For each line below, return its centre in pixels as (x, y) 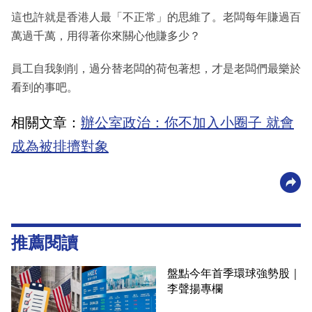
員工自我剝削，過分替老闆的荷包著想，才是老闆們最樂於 (156, 68)
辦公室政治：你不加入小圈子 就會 (187, 122)
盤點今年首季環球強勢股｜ (234, 273)
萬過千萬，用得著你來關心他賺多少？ (106, 36)
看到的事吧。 (45, 87)
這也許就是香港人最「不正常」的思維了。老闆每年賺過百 (156, 17)
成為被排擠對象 (60, 146)
